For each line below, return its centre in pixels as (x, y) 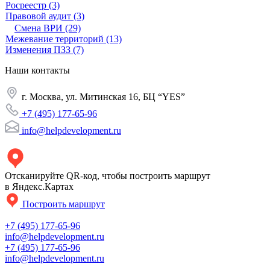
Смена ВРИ (39, 28)
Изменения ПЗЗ (38, 50)
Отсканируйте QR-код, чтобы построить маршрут (108, 176)
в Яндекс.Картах (39, 187)
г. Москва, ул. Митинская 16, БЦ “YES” (102, 97)
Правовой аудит (38, 16)
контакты (51, 71)
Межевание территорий (55, 39)
